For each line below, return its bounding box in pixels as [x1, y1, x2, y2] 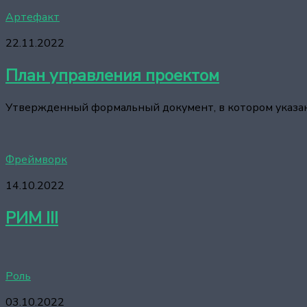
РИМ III [5, 206, 58, 229]
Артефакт [5, 9, 60, 25]
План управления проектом [5, 64, 219, 86]
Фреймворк [5, 151, 67, 167]
